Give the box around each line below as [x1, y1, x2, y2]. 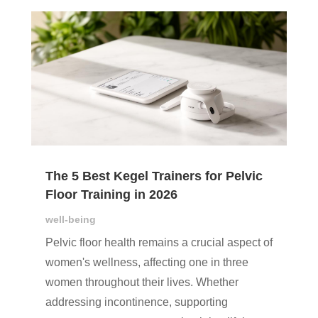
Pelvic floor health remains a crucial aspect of [45, 236, 273, 249]
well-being [45, 214, 96, 226]
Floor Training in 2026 [45, 187, 177, 202]
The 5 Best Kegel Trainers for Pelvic [45, 169, 263, 184]
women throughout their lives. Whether [45, 276, 238, 289]
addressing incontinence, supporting [45, 296, 228, 309]
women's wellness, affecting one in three [45, 256, 248, 269]
